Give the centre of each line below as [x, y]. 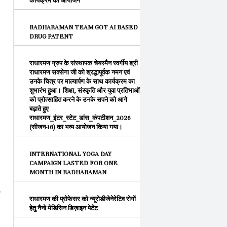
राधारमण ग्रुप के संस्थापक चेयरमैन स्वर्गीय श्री [84, 63]
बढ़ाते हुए [39, 109]
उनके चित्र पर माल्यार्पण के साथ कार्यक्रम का [82, 82]
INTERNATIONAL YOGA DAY [70, 154]
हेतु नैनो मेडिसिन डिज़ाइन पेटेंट [64, 208]
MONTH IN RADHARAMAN [68, 172]
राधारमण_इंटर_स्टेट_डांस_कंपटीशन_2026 [80, 118]
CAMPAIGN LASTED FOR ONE [73, 163]
